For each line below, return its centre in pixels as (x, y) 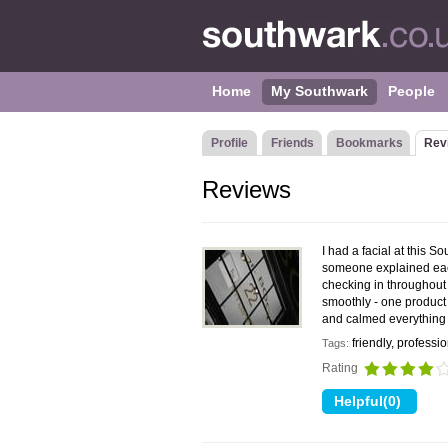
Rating (341, 368)
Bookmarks (369, 143)
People (411, 91)
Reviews (246, 189)
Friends (292, 143)
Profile (229, 143)
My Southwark (319, 91)
